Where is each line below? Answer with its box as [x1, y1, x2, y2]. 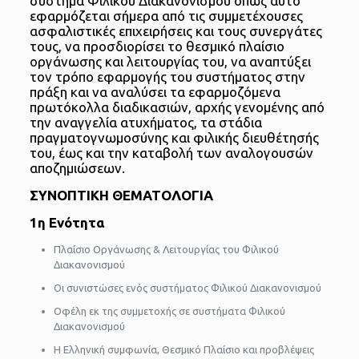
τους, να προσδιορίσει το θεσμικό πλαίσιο [29, 38, 284, 54]
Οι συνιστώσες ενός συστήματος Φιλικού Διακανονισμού [53, 282, 321, 294]
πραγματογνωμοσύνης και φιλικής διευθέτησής [29, 130, 319, 146]
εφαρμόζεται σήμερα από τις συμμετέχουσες [29, 8, 303, 24]
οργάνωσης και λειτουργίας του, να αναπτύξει [29, 54, 311, 70]
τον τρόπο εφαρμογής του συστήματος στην [29, 69, 305, 85]
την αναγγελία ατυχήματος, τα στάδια [29, 115, 262, 131]
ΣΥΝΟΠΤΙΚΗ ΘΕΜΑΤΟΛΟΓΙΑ [29, 188, 213, 204]
